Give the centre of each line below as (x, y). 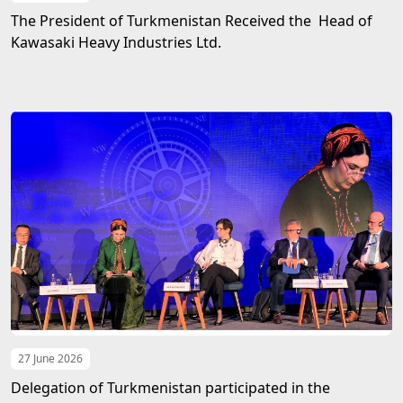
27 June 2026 (50, 358)
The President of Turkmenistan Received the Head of (192, 21)
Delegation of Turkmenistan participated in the (170, 388)
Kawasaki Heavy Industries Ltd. (116, 42)
